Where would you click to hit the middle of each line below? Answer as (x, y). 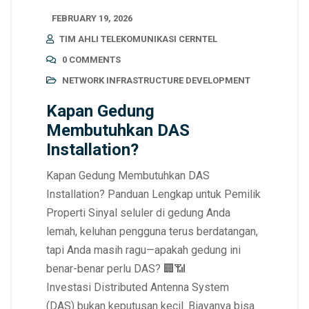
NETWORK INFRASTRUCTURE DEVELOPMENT (156, 80)
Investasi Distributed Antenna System (138, 287)
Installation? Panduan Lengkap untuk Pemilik (153, 194)
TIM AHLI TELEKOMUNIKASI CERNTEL (138, 39)
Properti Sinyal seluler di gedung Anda (138, 212)
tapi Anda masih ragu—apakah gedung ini (143, 250)
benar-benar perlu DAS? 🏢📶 (116, 268)
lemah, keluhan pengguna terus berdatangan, (152, 231)
